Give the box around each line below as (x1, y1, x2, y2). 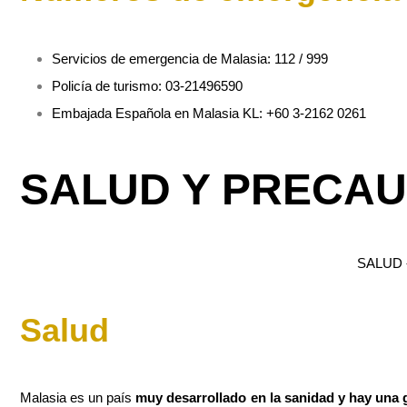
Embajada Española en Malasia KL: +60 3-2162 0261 (52, 105, 366, 122)
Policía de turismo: (52, 78, 165, 94)
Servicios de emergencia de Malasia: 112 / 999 (52, 51, 328, 67)
